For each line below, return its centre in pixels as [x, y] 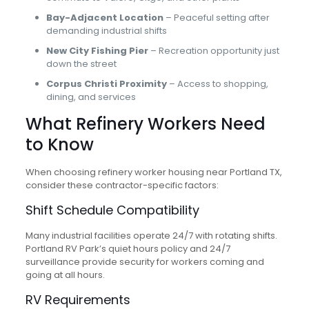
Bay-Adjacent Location [104, 18]
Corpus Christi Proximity [106, 84]
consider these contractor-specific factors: [122, 185]
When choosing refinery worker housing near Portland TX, [153, 172]
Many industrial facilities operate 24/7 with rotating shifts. [151, 236]
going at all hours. [65, 275]
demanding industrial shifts [106, 31]
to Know [59, 144]
